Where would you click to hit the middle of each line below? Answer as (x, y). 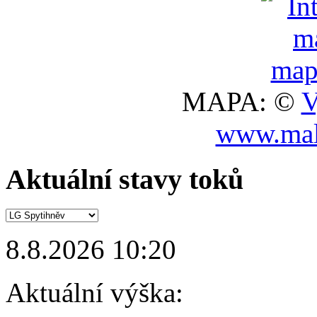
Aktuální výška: (94, 293)
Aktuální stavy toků (125, 179)
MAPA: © (241, 102)
